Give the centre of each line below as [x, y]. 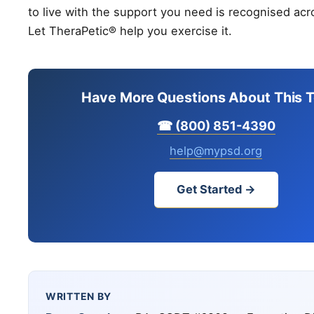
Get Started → [216, 189]
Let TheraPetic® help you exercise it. [130, 30]
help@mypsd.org [216, 150]
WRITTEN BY [79, 296]
